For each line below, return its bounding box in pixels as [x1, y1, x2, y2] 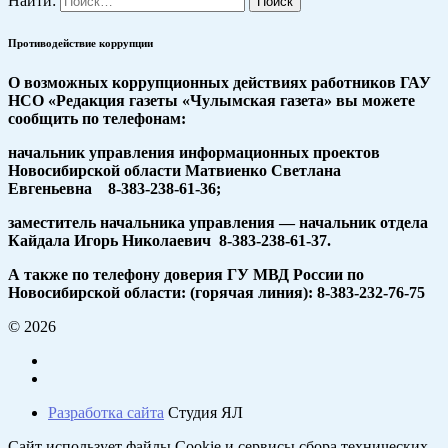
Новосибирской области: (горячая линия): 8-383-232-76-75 [8, 284, 425, 302]
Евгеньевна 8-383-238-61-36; [8, 180, 221, 198]
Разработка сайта [48, 404, 164, 422]
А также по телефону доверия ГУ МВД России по [8, 266, 364, 284]
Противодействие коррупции [8, 37, 153, 50]
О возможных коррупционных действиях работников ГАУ [8, 74, 431, 92]
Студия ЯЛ [164, 404, 243, 422]
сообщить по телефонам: [8, 110, 186, 128]
